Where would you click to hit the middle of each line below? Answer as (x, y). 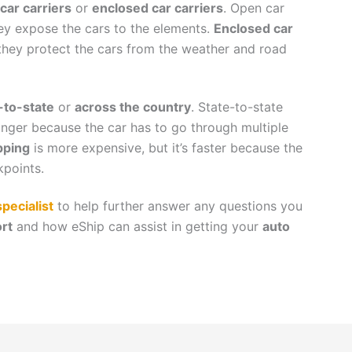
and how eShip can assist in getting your (137, 226)
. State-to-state (236, 106)
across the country (132, 106)
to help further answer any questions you (178, 205)
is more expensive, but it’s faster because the (166, 147)
